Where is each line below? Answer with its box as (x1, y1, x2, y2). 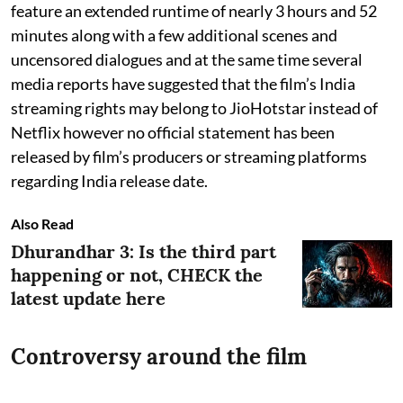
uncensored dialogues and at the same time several (11, 49, 363, 69)
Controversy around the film (11, 342, 307, 371)
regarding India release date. (11, 170, 208, 191)
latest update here (11, 286, 166, 309)
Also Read (11, 214, 74, 232)
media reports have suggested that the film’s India (11, 73, 355, 94)
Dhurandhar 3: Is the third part (11, 239, 276, 263)
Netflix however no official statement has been (11, 121, 335, 142)
